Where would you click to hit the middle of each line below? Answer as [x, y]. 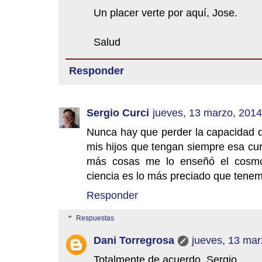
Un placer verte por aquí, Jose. [166, 13]
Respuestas [95, 218]
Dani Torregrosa [134, 240]
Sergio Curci [118, 113]
